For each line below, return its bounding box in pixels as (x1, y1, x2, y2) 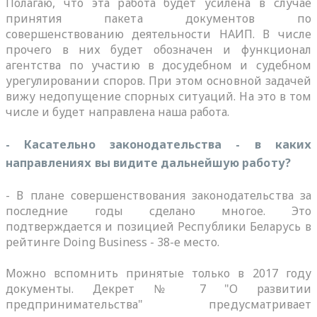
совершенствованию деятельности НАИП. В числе (6, 25, 311, 42)
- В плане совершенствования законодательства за (6, 187, 311, 203)
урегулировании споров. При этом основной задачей (6, 72, 311, 88)
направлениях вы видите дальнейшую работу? (6, 154, 291, 171)
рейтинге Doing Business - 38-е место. (6, 234, 220, 250)
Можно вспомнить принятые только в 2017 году (6, 265, 311, 281)
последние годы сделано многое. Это (6, 202, 311, 219)
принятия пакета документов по (6, 10, 311, 26)
